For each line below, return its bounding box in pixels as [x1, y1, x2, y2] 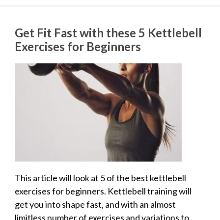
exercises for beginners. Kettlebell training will [15, 185, 192, 196]
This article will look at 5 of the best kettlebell [15, 172, 186, 183]
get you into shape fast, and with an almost [15, 198, 176, 210]
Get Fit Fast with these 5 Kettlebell [15, 25, 202, 40]
